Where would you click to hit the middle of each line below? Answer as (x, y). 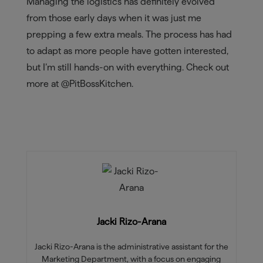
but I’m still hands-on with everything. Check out (127, 68)
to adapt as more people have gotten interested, (127, 51)
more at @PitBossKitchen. (80, 84)
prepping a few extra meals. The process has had (129, 35)
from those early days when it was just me (114, 18)
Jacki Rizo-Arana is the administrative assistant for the (131, 247)
